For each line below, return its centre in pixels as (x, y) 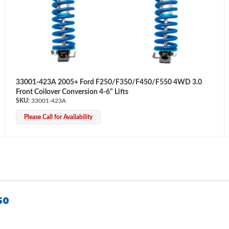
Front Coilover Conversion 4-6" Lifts (72, 92)
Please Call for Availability (58, 117)
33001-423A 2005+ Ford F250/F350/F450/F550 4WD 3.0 (109, 82)
